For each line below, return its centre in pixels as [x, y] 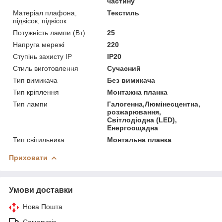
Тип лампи [30, 104]
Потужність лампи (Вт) [49, 32]
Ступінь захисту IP [42, 56]
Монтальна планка [139, 139]
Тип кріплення [36, 92]
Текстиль [123, 13]
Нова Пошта [43, 206]
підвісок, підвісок [40, 21]
